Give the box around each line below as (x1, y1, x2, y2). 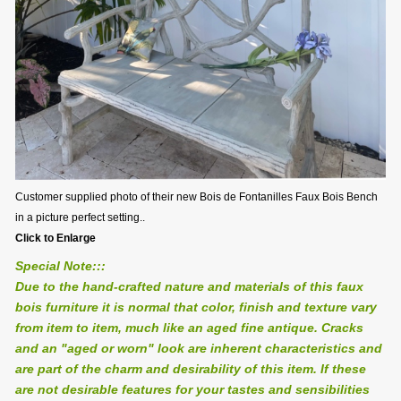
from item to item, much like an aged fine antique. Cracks (15, 320, 363, 336)
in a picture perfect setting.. (15, 211, 145, 225)
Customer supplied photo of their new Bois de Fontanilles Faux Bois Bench (15, 191, 378, 204)
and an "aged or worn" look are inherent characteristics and (15, 341, 382, 356)
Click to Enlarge (15, 232, 96, 245)
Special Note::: (15, 259, 106, 274)
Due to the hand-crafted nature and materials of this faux (15, 279, 363, 294)
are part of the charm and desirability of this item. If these (15, 362, 366, 377)
